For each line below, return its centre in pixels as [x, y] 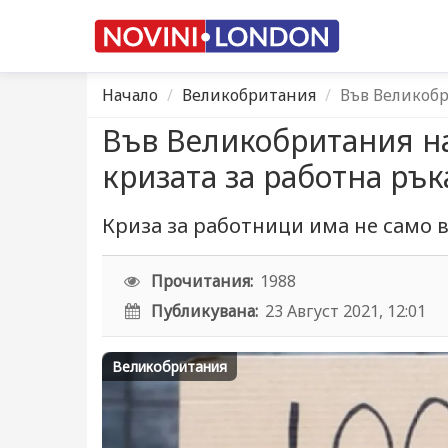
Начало [130, 95]
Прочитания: [202, 281]
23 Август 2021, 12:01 [346, 311]
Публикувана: [205, 311]
